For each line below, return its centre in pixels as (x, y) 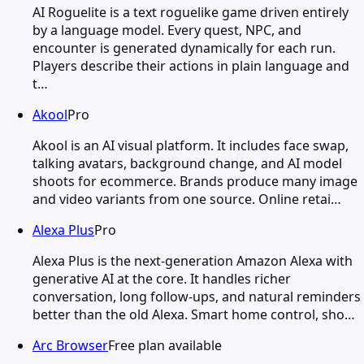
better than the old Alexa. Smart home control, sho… (194, 314)
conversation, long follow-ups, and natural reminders (197, 296)
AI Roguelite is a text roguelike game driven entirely (191, 12)
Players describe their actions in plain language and (191, 65)
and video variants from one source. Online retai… (187, 199)
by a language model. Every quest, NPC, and (167, 30)
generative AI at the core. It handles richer (162, 278)
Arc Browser (70, 345)
